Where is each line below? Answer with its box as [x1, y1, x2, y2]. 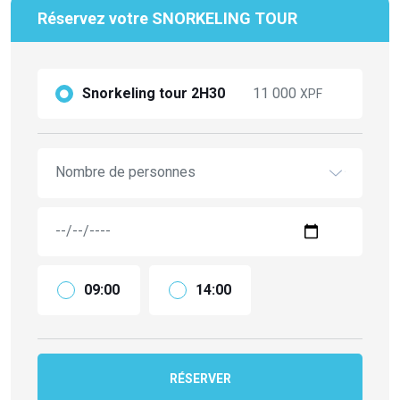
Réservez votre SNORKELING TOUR [37, 8, 297, 28]
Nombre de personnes [55, 162, 196, 180]
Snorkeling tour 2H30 [82, 84, 225, 102]
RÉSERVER [169, 371, 231, 386]
